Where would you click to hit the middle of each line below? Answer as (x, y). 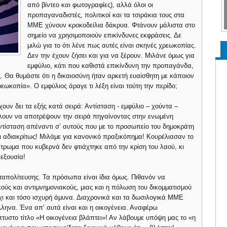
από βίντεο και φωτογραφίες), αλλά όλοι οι (90, 5)
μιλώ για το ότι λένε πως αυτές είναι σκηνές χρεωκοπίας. (112, 45)
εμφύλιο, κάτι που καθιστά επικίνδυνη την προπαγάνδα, (111, 66)
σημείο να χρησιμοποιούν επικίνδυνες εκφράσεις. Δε (105, 35)
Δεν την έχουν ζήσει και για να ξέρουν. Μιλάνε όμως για (111, 55)
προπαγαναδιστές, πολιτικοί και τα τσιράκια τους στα (106, 15)
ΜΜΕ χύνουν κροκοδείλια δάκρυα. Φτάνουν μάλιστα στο (111, 25)
